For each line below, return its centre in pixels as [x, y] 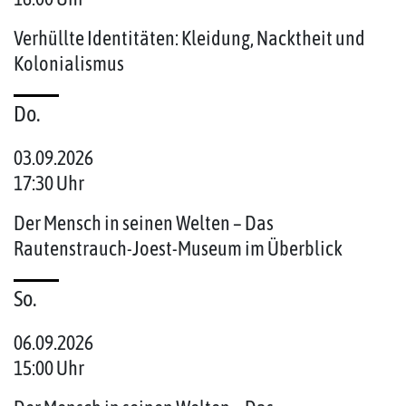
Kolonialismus [69, 64]
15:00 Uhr [49, 368]
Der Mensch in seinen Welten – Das [144, 223]
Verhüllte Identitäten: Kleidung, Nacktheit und [189, 39]
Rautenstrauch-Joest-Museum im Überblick [178, 249]
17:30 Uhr [49, 184]
